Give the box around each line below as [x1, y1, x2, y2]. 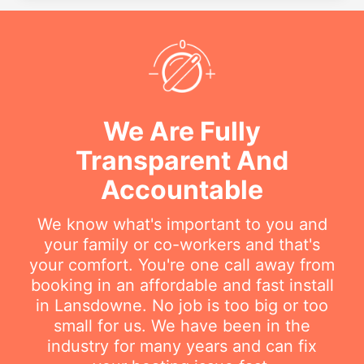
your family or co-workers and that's [44, 234, 320, 254]
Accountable [101, 173, 263, 206]
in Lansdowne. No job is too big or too [36, 295, 328, 315]
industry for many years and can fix [47, 336, 317, 356]
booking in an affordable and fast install [30, 275, 334, 295]
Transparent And [76, 144, 288, 176]
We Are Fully [103, 115, 261, 147]
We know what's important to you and [37, 214, 327, 234]
